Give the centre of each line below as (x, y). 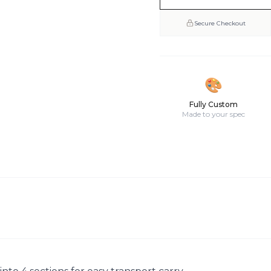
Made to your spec (214, 114)
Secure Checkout (220, 23)
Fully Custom (214, 104)
